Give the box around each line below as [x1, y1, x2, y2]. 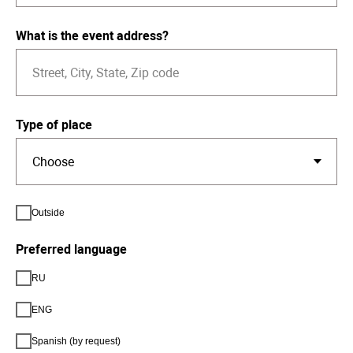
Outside [32, 207, 65, 219]
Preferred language [16, 242, 127, 258]
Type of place [16, 117, 92, 133]
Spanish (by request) [32, 336, 121, 347]
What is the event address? [16, 28, 169, 44]
